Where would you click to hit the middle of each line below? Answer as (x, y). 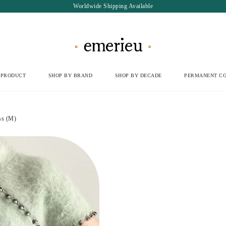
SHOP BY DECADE (138, 75)
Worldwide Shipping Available (113, 6)
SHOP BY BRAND (70, 75)
